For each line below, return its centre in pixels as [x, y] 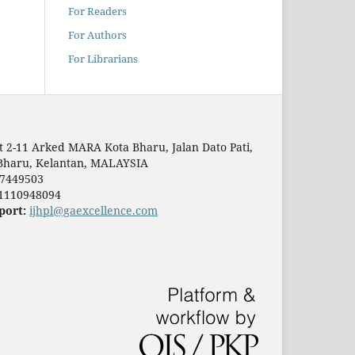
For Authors [97, 35]
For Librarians [103, 59]
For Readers [97, 11]
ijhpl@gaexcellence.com [94, 211]
